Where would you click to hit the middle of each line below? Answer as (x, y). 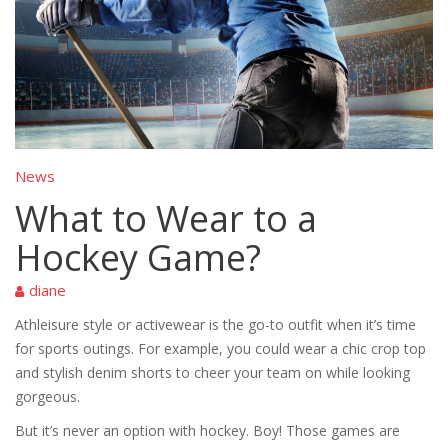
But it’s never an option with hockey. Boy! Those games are (207, 430)
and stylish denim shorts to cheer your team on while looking (212, 372)
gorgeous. (47, 396)
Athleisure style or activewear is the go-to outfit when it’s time (215, 324)
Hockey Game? (138, 257)
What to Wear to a (166, 218)
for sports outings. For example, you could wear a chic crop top (220, 348)
